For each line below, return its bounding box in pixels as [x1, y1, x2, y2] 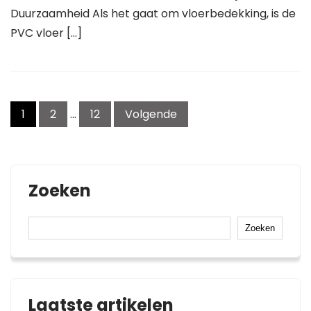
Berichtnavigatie [10, 89, 155, 112]
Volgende [125, 106, 177, 122]
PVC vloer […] [10, 25, 82, 41]
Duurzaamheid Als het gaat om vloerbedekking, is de [10, 6, 296, 22]
